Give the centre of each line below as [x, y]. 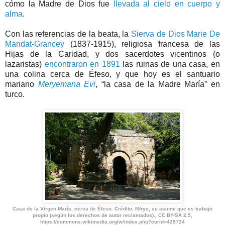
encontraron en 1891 [82, 64]
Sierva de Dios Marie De [176, 34]
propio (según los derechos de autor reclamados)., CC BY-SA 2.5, [113, 215]
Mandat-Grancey [35, 44]
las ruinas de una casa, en [170, 64]
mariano [22, 84]
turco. [15, 94]
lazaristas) [25, 64]
